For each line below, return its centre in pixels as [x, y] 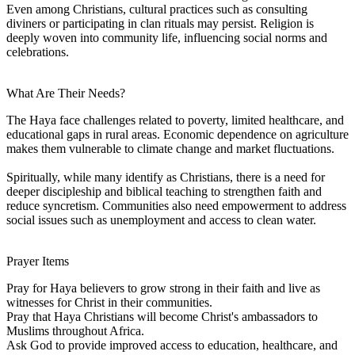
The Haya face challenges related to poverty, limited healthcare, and [175, 120]
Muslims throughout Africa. [75, 330]
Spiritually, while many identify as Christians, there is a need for [166, 177]
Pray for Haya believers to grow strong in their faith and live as [163, 288]
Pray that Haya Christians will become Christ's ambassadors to [162, 316]
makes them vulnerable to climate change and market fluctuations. [170, 148]
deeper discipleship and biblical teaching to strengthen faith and [164, 191]
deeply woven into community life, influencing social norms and [167, 37]
